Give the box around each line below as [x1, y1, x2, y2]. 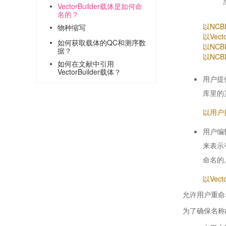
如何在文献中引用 [58, 59, 114, 69]
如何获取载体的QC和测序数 [58, 37, 146, 47]
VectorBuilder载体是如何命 [58, 1, 142, 11]
